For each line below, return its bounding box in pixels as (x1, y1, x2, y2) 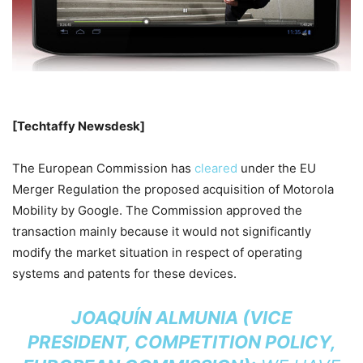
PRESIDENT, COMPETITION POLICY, (27, 331, 336, 353)
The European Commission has (12, 160, 194, 177)
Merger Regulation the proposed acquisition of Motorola (12, 181, 334, 198)
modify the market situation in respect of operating (12, 245, 302, 261)
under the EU (237, 160, 316, 177)
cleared (194, 160, 237, 177)
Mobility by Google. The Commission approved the (12, 203, 302, 219)
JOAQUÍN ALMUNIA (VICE (71, 307, 292, 329)
